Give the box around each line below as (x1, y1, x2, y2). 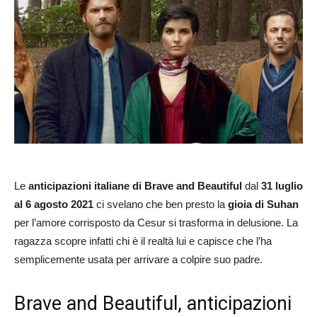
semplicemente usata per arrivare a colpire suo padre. (14, 253, 263, 265)
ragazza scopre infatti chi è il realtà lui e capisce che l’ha (14, 234, 272, 247)
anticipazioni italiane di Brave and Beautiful (28, 179, 242, 192)
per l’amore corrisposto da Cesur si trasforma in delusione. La (14, 216, 298, 229)
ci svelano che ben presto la (93, 197, 228, 210)
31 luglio (261, 179, 303, 192)
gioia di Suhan (228, 197, 299, 210)
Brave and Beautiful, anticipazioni (14, 292, 292, 315)
